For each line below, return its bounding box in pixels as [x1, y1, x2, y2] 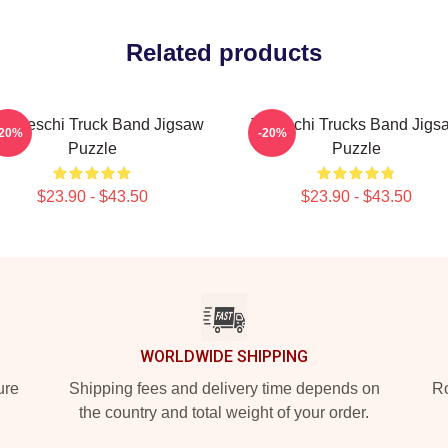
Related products [126, 39, 322, 66]
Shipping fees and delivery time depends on [68, 380, 380, 397]
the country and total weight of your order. [79, 404, 369, 421]
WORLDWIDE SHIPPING [140, 347, 308, 366]
